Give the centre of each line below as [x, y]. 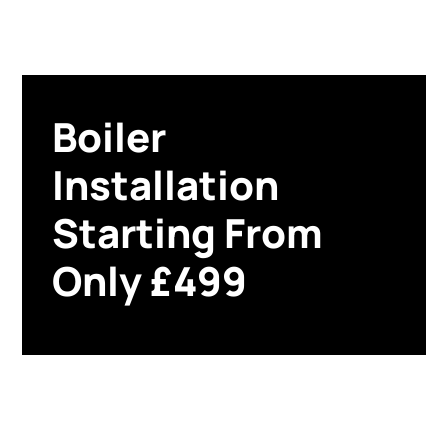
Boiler [109, 136]
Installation [166, 184]
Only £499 [150, 280]
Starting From [188, 232]
